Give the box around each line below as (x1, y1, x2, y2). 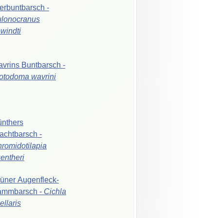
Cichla (43, 187, 66, 196)
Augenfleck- (17, 175, 59, 184)
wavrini (31, 72, 56, 81)
